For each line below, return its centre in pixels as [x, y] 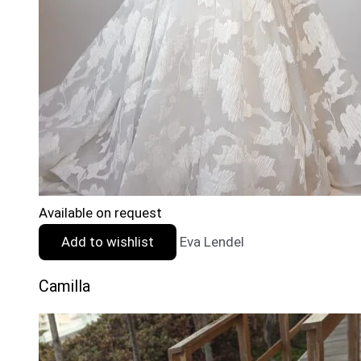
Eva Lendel [212, 241]
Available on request [100, 212]
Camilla [64, 287]
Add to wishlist [108, 241]
